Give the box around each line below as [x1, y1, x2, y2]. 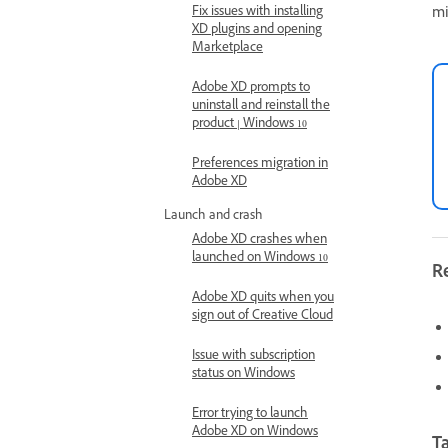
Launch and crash [164, 207, 263, 227]
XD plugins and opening [192, 21, 322, 41]
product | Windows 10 [192, 115, 307, 135]
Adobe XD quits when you [192, 289, 334, 309]
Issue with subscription [192, 347, 315, 367]
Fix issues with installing [192, 3, 323, 23]
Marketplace [192, 39, 263, 59]
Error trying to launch [192, 405, 308, 425]
